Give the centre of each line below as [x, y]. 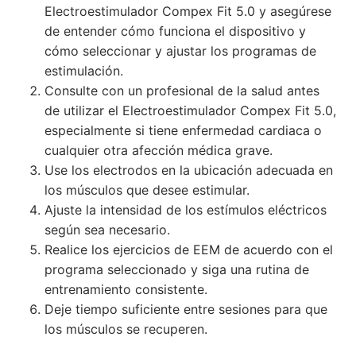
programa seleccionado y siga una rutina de [177, 269]
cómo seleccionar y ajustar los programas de [180, 50]
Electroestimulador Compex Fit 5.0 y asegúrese [188, 11]
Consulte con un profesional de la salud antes [182, 90]
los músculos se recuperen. [126, 329]
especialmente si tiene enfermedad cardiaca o [183, 130]
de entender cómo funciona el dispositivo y [175, 31]
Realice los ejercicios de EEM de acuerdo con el [189, 249]
